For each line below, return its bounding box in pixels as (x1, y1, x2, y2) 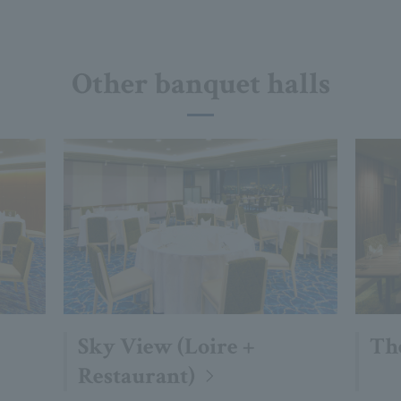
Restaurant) (77, 360, 195, 391)
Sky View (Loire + (77, 330, 255, 362)
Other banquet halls (71, 64, 330, 105)
